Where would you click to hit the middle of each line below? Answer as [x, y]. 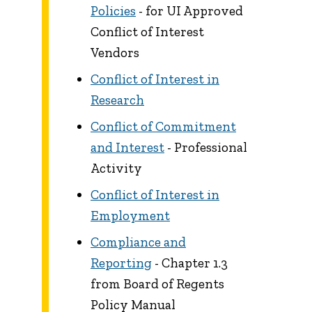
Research [117, 100]
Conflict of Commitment [163, 127]
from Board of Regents [157, 284]
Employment [130, 216]
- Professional [206, 148]
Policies [113, 11]
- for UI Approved [189, 11]
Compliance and [138, 242]
